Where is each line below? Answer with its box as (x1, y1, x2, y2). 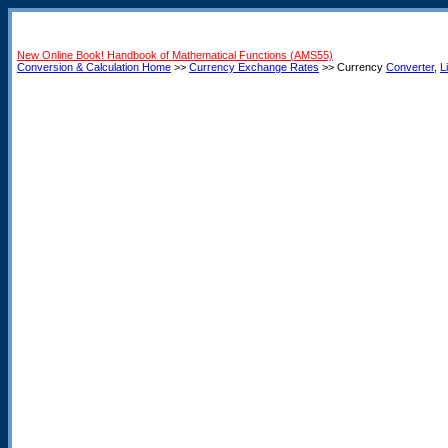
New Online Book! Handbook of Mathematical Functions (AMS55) (17, 49, 333, 61)
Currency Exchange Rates (189, 61, 319, 73)
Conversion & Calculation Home (17, 61, 171, 73)
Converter (386, 61, 434, 73)
